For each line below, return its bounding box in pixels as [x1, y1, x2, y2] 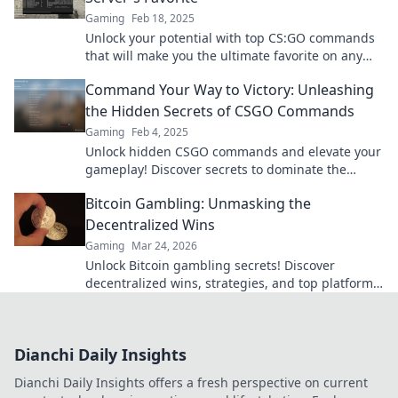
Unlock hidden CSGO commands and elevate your [85, 143, 381, 160]
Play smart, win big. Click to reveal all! [85, 292, 310, 309]
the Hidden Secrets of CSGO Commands [85, 101, 354, 121]
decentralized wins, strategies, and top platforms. [85, 275, 383, 291]
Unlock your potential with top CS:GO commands [85, 29, 375, 46]
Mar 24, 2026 [131, 238, 197, 253]
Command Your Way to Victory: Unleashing [85, 80, 374, 99]
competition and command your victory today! [85, 179, 359, 195]
